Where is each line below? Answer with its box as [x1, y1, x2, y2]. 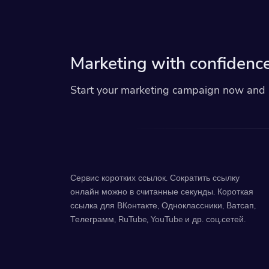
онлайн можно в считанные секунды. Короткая [70, 186, 253, 198]
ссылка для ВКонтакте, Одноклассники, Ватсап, [70, 200, 256, 211]
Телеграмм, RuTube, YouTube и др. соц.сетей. [70, 214, 246, 225]
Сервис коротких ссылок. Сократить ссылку [70, 172, 240, 184]
